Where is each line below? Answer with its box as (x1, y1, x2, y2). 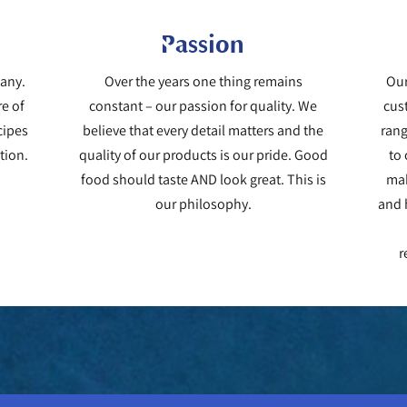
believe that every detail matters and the (83, 120, 324, 140)
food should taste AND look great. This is (80, 169, 326, 189)
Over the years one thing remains (104, 71, 303, 91)
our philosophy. (154, 194, 252, 213)
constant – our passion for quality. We (89, 95, 318, 115)
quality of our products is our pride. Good (78, 144, 328, 164)
